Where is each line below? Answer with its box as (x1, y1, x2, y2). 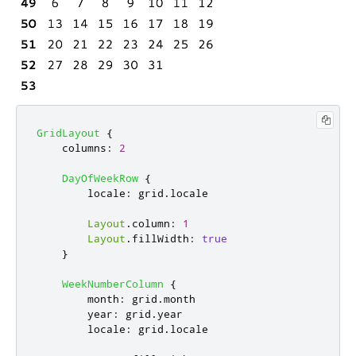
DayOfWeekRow (62, 172, 138, 185)
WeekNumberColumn (62, 277, 164, 291)
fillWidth (132, 232, 189, 246)
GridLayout (37, 126, 100, 140)
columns (62, 141, 106, 155)
